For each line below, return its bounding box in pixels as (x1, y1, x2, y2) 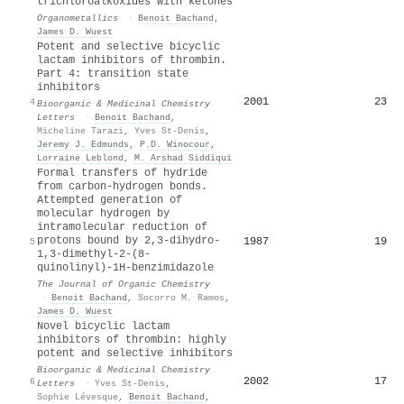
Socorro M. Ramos (138, 291, 225, 303)
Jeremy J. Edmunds (37, 138, 129, 150)
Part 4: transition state (37, 67, 188, 80)
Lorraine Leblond (37, 151, 124, 163)
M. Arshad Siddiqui (134, 151, 232, 163)
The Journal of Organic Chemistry (37, 278, 210, 289)
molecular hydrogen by (37, 207, 170, 220)
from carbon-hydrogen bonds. (37, 179, 207, 193)
